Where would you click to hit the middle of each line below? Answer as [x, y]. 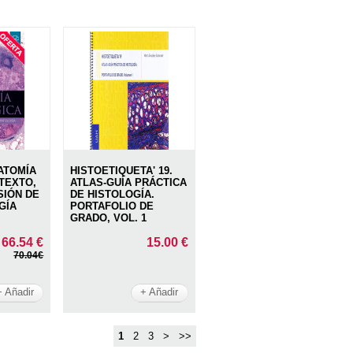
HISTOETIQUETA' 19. [122, 170]
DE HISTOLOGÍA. [113, 194]
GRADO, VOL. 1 [109, 217]
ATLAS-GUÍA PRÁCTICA [129, 182]
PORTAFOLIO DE [112, 206]
